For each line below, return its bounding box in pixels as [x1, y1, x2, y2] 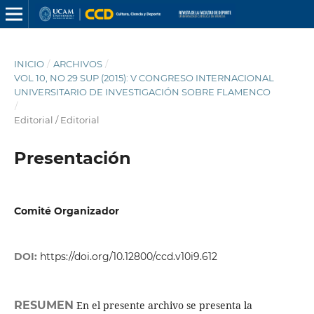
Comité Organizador [13, 204, 119, 217]
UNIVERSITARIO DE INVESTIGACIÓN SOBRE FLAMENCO [13, 86, 271, 97]
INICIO [13, 57, 44, 69]
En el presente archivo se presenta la [73, 299, 252, 313]
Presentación [13, 147, 131, 168]
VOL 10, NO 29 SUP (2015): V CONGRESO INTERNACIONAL [13, 71, 274, 83]
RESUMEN [13, 299, 74, 313]
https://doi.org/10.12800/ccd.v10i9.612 [39, 250, 217, 264]
